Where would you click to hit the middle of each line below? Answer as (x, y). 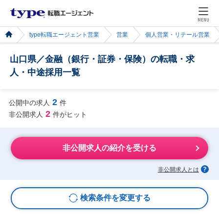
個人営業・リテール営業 (177, 35)
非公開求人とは (178, 169)
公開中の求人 (29, 102)
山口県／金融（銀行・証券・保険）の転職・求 (102, 59)
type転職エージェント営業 (64, 35)
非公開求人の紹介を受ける (109, 148)
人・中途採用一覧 (45, 72)
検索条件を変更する (115, 198)
